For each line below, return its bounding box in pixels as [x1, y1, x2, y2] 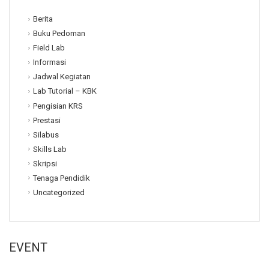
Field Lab [33, 43, 65, 53]
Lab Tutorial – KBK [33, 86, 97, 96]
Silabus [33, 130, 59, 139]
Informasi [33, 58, 66, 67]
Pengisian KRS [33, 101, 83, 110]
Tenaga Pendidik [33, 173, 90, 183]
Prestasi [33, 115, 61, 125]
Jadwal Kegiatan [33, 72, 91, 82]
